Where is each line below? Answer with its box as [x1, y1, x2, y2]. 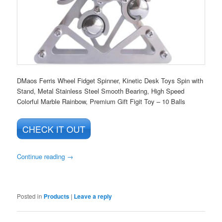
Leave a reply [74, 191, 112, 201]
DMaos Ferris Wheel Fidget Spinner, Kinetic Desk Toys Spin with [17, 75, 204, 85]
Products [44, 191, 70, 201]
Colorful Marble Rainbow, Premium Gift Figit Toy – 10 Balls [17, 96, 186, 106]
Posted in [17, 191, 43, 200]
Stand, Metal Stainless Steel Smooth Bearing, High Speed [17, 86, 185, 96]
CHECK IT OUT [22, 122, 86, 135]
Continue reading [17, 152, 67, 162]
